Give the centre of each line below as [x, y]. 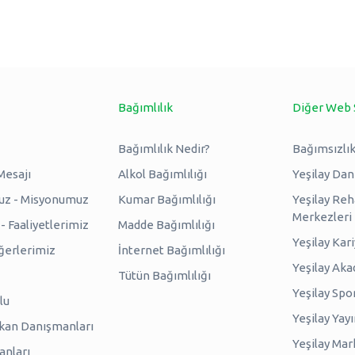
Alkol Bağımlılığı [162, 174]
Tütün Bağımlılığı [164, 275]
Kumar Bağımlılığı [166, 199]
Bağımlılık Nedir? [164, 148]
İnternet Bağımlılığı [171, 250]
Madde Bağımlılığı [166, 224]
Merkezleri [322, 216]
